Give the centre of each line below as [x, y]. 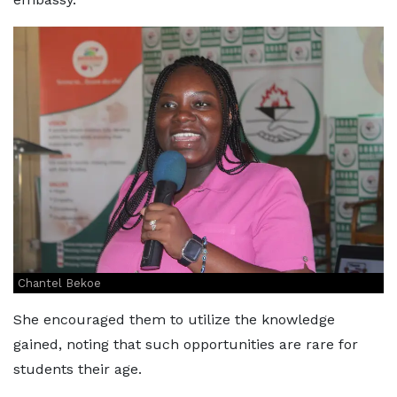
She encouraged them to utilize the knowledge [174, 320]
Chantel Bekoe [59, 284]
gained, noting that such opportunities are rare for [186, 345]
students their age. [78, 370]
